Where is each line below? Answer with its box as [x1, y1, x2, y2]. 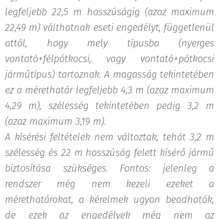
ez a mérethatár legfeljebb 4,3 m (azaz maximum [5, 84, 214, 96]
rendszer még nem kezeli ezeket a [5, 177, 214, 190]
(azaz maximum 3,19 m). [5, 115, 109, 127]
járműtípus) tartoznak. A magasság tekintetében [5, 68, 214, 80]
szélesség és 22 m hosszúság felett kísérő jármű [5, 146, 214, 158]
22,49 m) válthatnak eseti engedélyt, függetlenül [5, 21, 214, 33]
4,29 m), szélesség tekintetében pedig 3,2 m [5, 99, 214, 111]
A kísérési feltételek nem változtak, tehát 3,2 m [5, 131, 214, 143]
